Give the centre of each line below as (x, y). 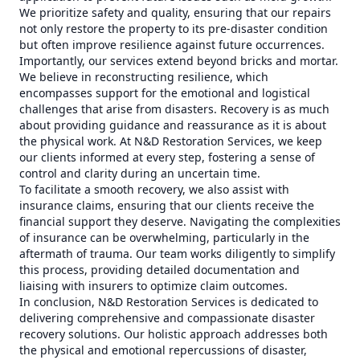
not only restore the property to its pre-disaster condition (174, 29)
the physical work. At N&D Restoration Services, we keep (171, 141)
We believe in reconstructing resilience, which (144, 77)
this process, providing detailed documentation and (160, 270)
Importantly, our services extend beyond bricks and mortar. (179, 61)
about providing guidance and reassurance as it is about (173, 125)
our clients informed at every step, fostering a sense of (167, 157)
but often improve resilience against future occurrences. (172, 45)
